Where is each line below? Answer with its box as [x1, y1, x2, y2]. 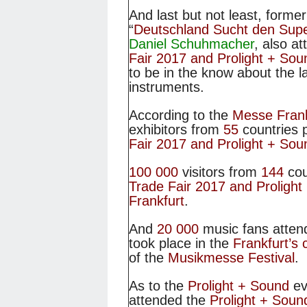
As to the [129, 278, 188, 294]
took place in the [129, 236, 233, 251]
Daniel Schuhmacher [129, 36, 254, 52]
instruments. [129, 79, 204, 95]
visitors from [178, 164, 261, 180]
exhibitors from [129, 122, 223, 138]
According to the [129, 108, 232, 123]
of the [129, 250, 168, 266]
